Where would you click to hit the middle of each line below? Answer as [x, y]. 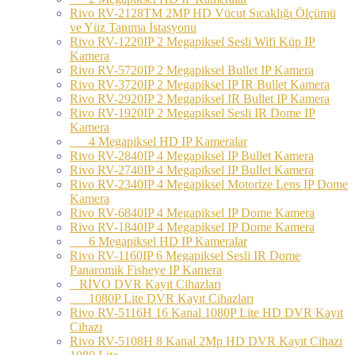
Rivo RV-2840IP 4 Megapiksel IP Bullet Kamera [192, 155]
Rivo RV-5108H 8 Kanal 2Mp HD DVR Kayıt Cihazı [206, 341]
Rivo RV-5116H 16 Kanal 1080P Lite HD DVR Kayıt [206, 312]
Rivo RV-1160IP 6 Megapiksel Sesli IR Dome [185, 255]
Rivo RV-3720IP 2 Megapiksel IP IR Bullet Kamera [200, 84]
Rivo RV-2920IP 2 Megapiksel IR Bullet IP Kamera [200, 98]
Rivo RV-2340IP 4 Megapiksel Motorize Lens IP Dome [209, 184]
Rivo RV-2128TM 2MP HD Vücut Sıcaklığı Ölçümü [203, 13]
